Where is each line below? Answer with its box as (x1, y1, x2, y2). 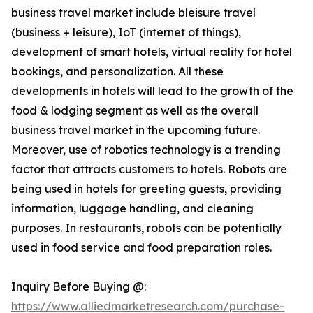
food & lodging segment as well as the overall (11, 103, 259, 118)
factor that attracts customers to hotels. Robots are (11, 162, 287, 177)
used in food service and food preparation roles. (11, 240, 272, 255)
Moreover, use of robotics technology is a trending (11, 143, 281, 157)
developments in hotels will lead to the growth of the (11, 84, 293, 99)
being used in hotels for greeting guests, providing (11, 182, 282, 196)
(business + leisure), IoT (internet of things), (11, 25, 241, 40)
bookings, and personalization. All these (11, 64, 224, 79)
